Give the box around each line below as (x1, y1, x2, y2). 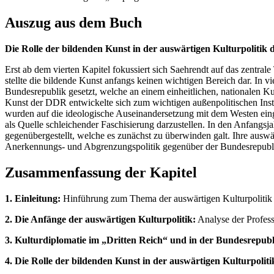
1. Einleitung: (5, 193, 61, 204)
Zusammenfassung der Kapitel (5, 165, 197, 181)
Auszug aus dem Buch (5, 15, 142, 31)
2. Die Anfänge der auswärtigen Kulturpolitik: (5, 213, 196, 224)
